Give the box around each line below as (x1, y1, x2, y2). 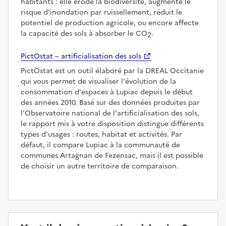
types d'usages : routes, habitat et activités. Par (21, 129, 182, 140)
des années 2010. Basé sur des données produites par (21, 97, 200, 108)
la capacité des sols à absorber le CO (21, 28, 147, 39)
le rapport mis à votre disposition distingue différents (21, 119, 204, 130)
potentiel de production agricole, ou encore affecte (21, 18, 199, 29)
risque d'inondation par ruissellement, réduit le (21, 7, 182, 18)
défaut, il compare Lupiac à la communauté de (21, 140, 180, 151)
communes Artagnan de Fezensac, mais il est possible (21, 150, 203, 161)
